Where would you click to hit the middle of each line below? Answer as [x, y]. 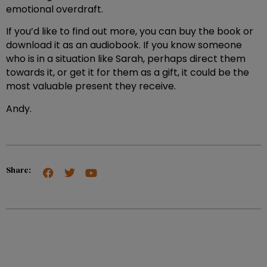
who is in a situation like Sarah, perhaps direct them [126, 59]
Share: [18, 170]
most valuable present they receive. [91, 86]
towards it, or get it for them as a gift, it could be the [128, 73]
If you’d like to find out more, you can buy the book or [130, 32]
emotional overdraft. [55, 10]
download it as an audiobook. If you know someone [124, 45]
